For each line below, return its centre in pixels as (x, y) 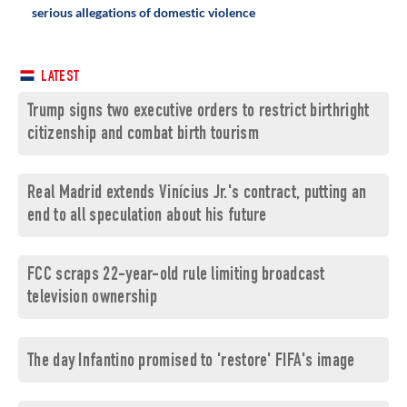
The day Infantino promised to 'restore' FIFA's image (191, 362)
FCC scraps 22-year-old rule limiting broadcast (176, 276)
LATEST (59, 78)
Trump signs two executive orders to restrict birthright (199, 113)
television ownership (93, 299)
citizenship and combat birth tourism (143, 135)
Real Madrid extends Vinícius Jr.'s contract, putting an (197, 194)
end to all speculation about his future (147, 217)
